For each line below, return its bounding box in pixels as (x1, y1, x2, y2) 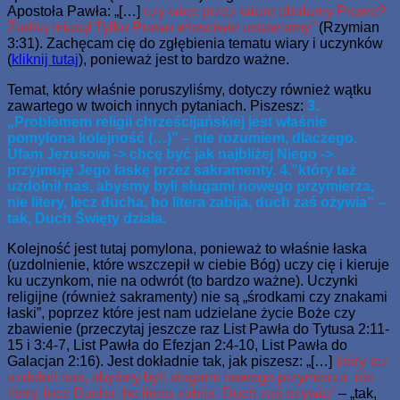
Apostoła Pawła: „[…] (7, 3, 140, 19)
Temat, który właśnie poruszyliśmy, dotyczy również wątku (7, 81, 371, 97)
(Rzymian (319, 19, 379, 35)
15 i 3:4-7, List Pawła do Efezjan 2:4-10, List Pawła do (7, 337, 347, 353)
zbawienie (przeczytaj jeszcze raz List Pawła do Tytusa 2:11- (7, 321, 389, 337)
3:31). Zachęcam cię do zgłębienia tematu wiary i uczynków (7, 35, 383, 51)
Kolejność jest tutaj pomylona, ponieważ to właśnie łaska (7, 240, 367, 256)
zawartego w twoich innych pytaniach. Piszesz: (7, 97, 304, 113)
